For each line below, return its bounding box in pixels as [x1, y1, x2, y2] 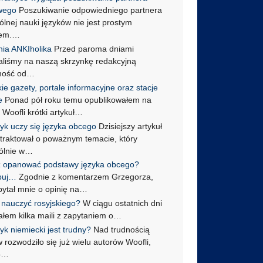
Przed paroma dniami [52, 43, 134, 53]
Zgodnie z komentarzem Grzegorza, [16, 172, 154, 182]
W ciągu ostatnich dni [80, 198, 163, 208]
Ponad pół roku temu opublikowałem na [2, 95, 152, 104]
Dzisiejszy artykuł [96, 121, 163, 131]
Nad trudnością [91, 224, 150, 234]
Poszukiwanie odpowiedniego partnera [16, 5, 163, 15]
